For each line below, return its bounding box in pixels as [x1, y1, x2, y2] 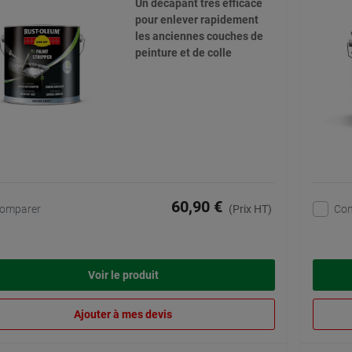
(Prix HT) [229, 203, 272, 216]
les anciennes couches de [134, 30, 263, 43]
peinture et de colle [134, 46, 232, 60]
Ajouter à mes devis [74, 308, 172, 321]
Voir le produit [87, 269, 159, 282]
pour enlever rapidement [134, 13, 258, 27]
